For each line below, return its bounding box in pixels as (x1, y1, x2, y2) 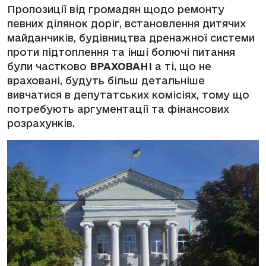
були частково (7, 61, 90, 72)
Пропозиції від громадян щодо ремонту (7, 4, 224, 15)
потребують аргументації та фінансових (7, 103, 229, 115)
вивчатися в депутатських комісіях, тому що (7, 89, 249, 101)
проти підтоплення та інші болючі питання (7, 46, 235, 58)
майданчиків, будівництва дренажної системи (7, 32, 255, 44)
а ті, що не (152, 61, 211, 72)
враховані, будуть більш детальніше (7, 75, 205, 87)
